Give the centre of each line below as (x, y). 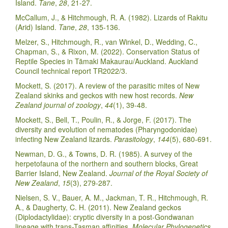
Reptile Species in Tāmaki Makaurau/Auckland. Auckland (107, 61)
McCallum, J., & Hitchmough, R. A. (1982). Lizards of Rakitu (111, 17)
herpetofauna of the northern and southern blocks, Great (107, 163)
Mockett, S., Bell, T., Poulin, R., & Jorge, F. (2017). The (103, 119)
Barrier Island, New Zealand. (62, 173)
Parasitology (134, 139)
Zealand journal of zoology (58, 105)
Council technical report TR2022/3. (71, 70)
